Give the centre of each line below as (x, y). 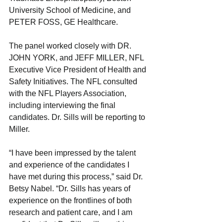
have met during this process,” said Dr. (77, 176)
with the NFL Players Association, (69, 93)
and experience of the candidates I (70, 165)
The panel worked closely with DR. (71, 46)
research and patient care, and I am (72, 212)
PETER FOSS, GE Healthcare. (63, 22)
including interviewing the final (63, 105)
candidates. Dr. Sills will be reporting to (78, 117)
